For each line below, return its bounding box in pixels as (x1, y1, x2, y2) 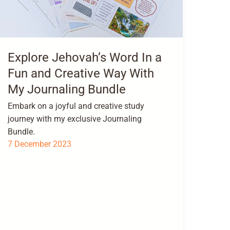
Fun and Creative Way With (7, 66, 154, 81)
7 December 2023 (7, 139, 71, 149)
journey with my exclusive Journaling (7, 114, 142, 124)
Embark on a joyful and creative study (7, 101, 144, 111)
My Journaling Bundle (7, 82, 126, 97)
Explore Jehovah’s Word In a (7, 50, 162, 65)
